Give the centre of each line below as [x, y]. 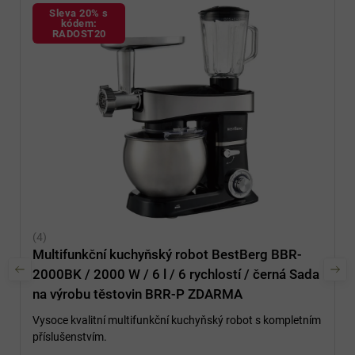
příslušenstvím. [71, 336]
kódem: [79, 24]
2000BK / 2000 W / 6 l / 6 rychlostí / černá [161, 274]
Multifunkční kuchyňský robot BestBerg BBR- [167, 254]
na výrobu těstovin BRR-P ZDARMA [137, 294]
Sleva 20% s [79, 13]
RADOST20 [79, 34]
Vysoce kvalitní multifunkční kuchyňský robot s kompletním [177, 320]
